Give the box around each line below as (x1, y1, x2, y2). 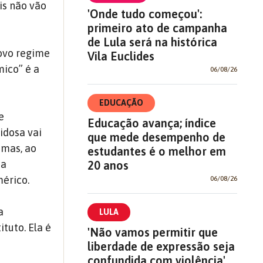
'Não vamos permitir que (87, 225, 218, 239)
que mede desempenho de (87, 130, 225, 144)
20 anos (87, 159, 129, 172)
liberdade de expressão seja (87, 240, 235, 253)
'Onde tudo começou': (87, 7, 202, 21)
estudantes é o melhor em (87, 144, 226, 158)
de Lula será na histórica (87, 35, 217, 49)
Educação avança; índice (87, 116, 216, 130)
